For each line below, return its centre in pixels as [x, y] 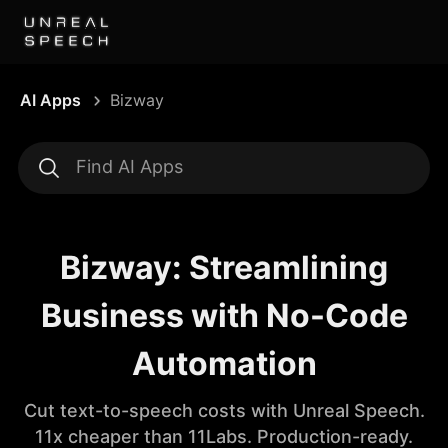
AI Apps [50, 100]
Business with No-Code [224, 315]
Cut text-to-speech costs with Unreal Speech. [224, 410]
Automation [224, 363]
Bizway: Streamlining [224, 267]
